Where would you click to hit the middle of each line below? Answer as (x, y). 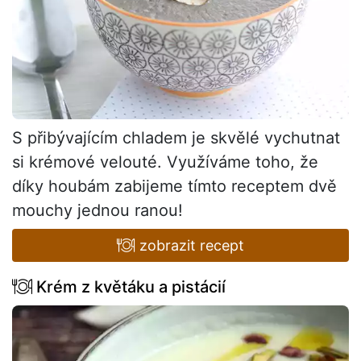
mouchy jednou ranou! (98, 210)
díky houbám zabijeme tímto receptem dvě (174, 186)
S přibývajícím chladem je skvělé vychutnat (176, 137)
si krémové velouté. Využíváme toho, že (165, 162)
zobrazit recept (189, 245)
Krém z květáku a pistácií (129, 286)
